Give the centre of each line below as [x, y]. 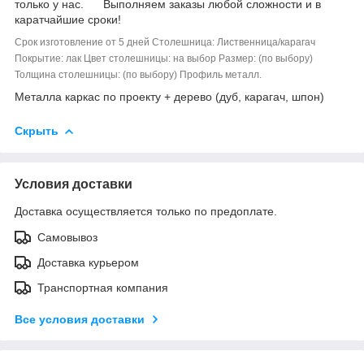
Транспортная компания [103, 287]
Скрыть [37, 130]
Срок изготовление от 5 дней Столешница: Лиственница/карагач [165, 42]
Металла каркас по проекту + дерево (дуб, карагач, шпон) [169, 96]
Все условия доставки [80, 319]
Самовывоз [67, 237]
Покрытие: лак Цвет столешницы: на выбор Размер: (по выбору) [164, 58]
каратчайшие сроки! [68, 19]
